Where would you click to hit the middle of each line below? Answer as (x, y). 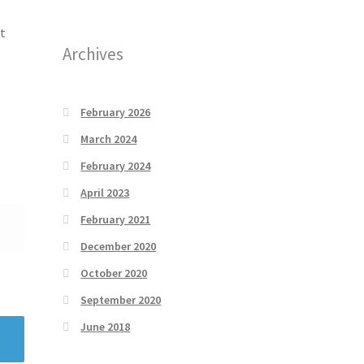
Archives (93, 54)
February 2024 (116, 165)
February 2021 (116, 219)
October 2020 (114, 273)
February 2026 (116, 112)
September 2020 (121, 299)
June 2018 (106, 326)
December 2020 (119, 246)
